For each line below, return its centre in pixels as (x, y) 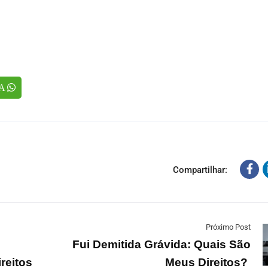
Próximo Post (228, 227)
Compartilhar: (200, 170)
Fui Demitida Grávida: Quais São (162, 244)
